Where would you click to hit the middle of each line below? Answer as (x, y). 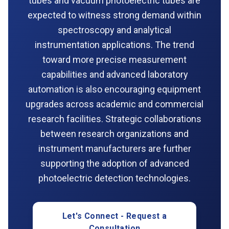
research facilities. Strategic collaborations (114, 119)
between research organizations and (114, 133)
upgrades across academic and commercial (114, 104)
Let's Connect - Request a (114, 216)
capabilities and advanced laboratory (114, 74)
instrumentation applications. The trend (114, 44)
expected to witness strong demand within (114, 15)
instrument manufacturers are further (114, 148)
